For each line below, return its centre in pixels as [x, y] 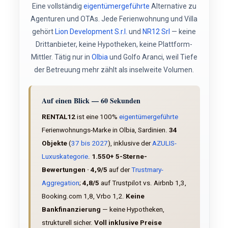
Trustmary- [147, 169]
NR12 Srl [156, 32]
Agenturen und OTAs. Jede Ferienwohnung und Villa [114, 19]
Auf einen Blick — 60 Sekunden [91, 101]
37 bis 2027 [89, 143]
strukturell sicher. [68, 222]
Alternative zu [173, 6]
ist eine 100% [97, 117]
